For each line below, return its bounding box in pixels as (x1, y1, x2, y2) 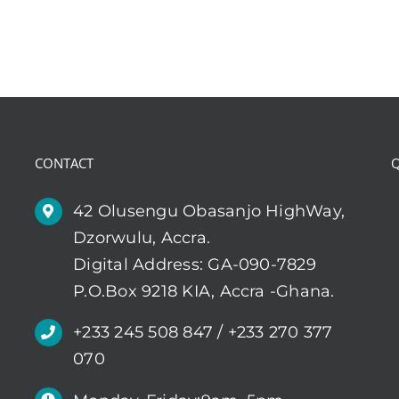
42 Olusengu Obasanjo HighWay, (73, 201, 346, 222)
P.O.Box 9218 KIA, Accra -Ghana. (73, 281, 335, 302)
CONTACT (35, 154, 94, 173)
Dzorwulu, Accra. (73, 228, 211, 248)
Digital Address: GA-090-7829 (73, 255, 316, 275)
